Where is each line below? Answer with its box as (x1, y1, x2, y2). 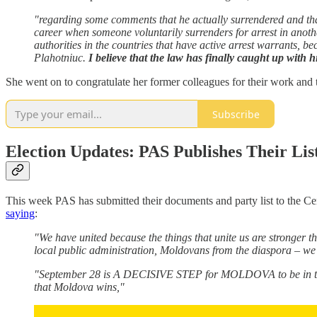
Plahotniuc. (34, 52, 88, 64)
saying (6, 207, 35, 220)
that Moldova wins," (34, 281, 125, 294)
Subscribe (212, 107, 260, 121)
